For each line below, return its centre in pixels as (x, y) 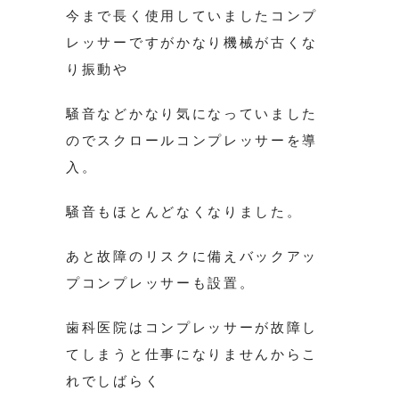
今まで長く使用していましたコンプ (192, 16)
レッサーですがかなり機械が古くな (192, 43)
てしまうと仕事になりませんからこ (192, 354)
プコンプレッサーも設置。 (161, 283)
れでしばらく (114, 381)
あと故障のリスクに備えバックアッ (192, 256)
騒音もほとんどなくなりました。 (184, 212)
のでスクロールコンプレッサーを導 (192, 141)
